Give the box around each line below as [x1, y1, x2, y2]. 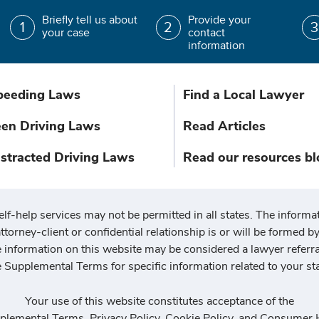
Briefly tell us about [41, 14, 137, 27]
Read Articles [182, 117, 266, 135]
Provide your [187, 14, 251, 27]
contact [187, 26, 225, 40]
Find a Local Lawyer [182, 86, 304, 103]
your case [41, 26, 90, 40]
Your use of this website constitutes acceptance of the [25, 293, 294, 309]
